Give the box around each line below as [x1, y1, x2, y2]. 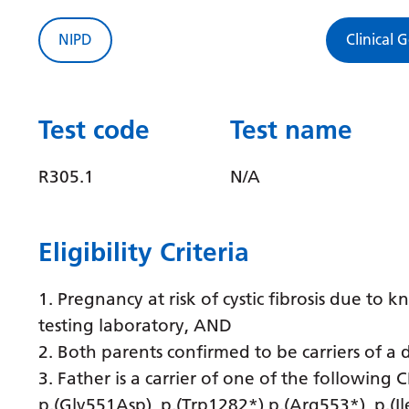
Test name [230, 114, 352, 145]
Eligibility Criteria [38, 236, 249, 267]
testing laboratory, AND [38, 314, 232, 336]
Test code [38, 114, 150, 145]
